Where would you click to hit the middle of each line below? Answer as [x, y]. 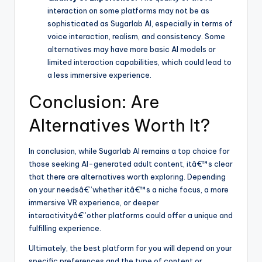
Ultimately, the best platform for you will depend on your [130, 248]
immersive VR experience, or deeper [94, 203]
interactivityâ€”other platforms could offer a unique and [131, 216]
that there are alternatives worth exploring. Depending [127, 177]
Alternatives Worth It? [119, 126]
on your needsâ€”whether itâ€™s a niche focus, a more [129, 190]
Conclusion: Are [94, 102]
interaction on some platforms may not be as [128, 11]
